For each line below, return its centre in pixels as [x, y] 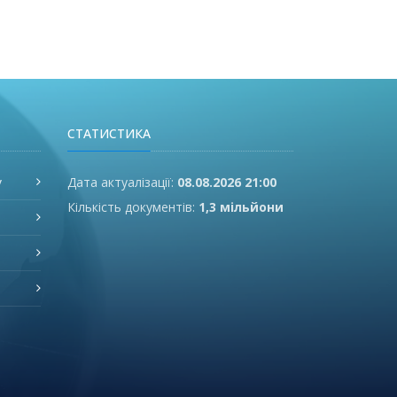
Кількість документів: [133, 206]
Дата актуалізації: [122, 182]
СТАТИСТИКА [109, 133]
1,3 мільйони [241, 206]
